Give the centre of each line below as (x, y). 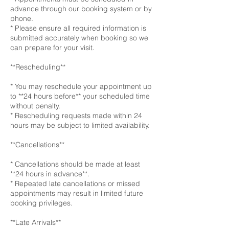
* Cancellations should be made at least (75, 164)
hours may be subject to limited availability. (80, 125)
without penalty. (35, 106)
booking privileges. (41, 203)
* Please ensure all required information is (78, 28)
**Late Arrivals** (36, 222)
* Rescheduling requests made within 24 (76, 116)
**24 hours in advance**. (50, 174)
